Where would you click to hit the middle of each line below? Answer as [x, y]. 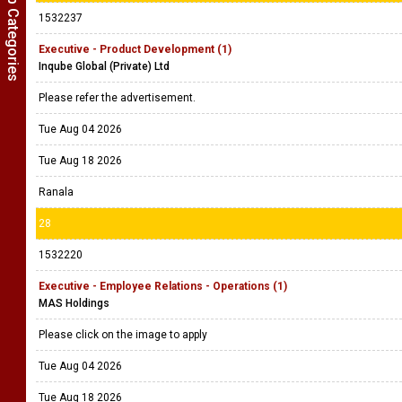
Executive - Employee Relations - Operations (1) [163, 286]
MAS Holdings [74, 303]
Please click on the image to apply [124, 335]
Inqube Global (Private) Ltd [104, 66]
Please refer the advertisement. [118, 98]
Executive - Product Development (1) [135, 49]
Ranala [56, 192]
